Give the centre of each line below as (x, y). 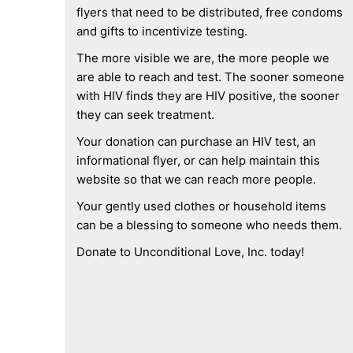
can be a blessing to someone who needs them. (211, 225)
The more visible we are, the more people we (203, 58)
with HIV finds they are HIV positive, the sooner (208, 96)
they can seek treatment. (147, 115)
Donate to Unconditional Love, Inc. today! (190, 252)
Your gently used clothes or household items (201, 206)
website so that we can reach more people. (196, 179)
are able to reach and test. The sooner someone (210, 77)
